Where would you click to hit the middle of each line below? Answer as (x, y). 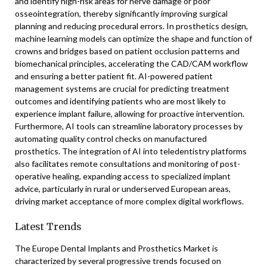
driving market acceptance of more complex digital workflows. (129, 201)
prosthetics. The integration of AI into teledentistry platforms (131, 151)
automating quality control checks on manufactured (111, 139)
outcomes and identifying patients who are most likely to (120, 101)
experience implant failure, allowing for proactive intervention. (130, 114)
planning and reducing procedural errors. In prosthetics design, (131, 26)
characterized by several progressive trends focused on (118, 261)
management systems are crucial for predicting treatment (122, 89)
